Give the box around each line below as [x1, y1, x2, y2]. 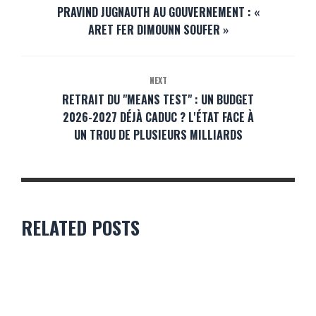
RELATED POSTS [21, 214, 140, 242]
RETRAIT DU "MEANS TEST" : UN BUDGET [62, 91, 254, 109]
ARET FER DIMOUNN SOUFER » [87, 21, 229, 39]
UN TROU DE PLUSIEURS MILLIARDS [73, 126, 243, 144]
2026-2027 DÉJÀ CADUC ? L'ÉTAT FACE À [62, 109, 254, 126]
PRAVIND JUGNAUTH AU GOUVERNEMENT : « [56, 4, 260, 21]
